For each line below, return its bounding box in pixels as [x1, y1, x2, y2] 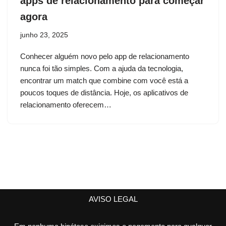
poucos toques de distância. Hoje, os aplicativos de [20, 88, 188, 97]
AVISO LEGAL [88, 195, 138, 204]
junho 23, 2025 [20, 31, 68, 39]
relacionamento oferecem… [20, 100, 114, 109]
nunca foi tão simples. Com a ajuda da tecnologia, [20, 64, 183, 73]
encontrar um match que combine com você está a [20, 76, 188, 85]
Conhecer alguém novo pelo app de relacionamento [20, 52, 189, 61]
